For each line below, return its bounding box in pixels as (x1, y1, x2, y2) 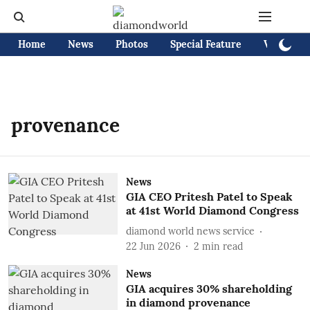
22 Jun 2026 (125, 240, 181, 253)
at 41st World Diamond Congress (125, 203, 299, 217)
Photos (116, 38, 148, 51)
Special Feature (170, 38, 241, 51)
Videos (264, 38, 295, 51)
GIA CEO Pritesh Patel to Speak (125, 190, 293, 203)
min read (201, 240, 243, 253)
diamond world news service (125, 224, 255, 237)
